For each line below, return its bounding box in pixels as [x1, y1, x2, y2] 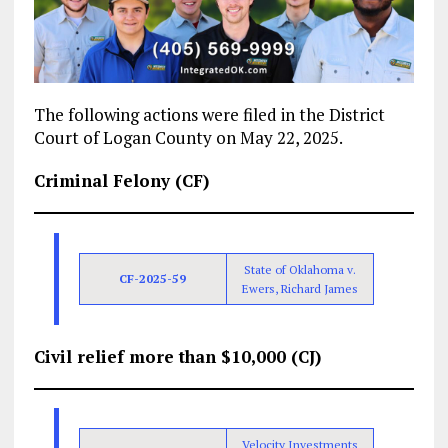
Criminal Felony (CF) [33, 169, 209, 193]
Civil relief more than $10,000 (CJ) [33, 344, 321, 368]
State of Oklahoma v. [243, 261, 356, 277]
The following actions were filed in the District [33, 103, 385, 127]
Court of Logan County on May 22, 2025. [33, 126, 343, 150]
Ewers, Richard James [241, 280, 358, 296]
